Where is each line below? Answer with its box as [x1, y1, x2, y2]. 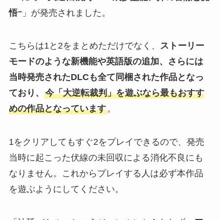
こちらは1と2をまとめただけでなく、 [8, 41, 160, 51]
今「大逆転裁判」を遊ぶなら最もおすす [45, 88, 204, 98]
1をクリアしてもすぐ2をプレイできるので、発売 [8, 137, 204, 147]
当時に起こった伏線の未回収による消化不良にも [8, 153, 203, 163]
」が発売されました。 [22, 7, 110, 18]
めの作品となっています [8, 104, 106, 114]
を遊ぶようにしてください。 [8, 184, 124, 194]
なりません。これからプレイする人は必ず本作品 [8, 168, 203, 179]
